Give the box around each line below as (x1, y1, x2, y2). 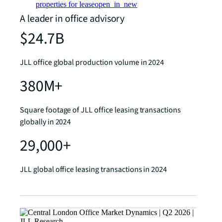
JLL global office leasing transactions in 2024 (20, 164, 167, 175)
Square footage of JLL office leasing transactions (20, 105, 181, 116)
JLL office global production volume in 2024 (20, 57, 165, 68)
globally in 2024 (20, 116, 71, 128)
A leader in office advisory (20, 12, 125, 26)
